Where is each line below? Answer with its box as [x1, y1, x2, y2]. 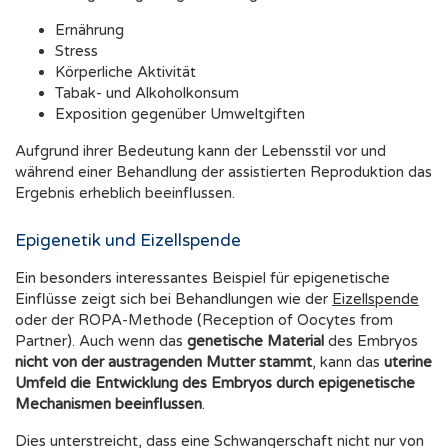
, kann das [312, 353, 384, 372]
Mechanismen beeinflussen [15, 395, 202, 414]
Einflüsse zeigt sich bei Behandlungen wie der [15, 290, 332, 309]
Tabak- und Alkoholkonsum [55, 84, 239, 103]
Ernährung [55, 21, 124, 40]
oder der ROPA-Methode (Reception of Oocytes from [15, 311, 393, 330]
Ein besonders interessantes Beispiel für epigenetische [15, 269, 390, 288]
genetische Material [187, 332, 324, 351]
